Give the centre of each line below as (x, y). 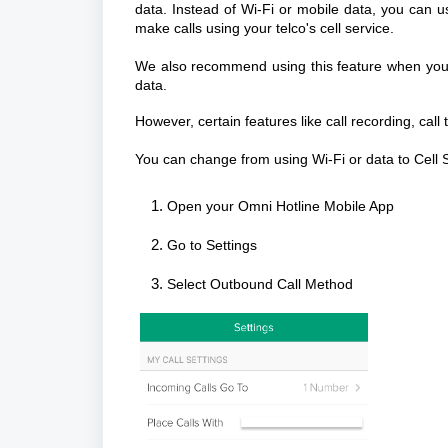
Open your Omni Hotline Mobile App (280, 206)
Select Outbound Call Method (262, 284)
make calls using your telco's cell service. (264, 28)
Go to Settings (212, 245)
